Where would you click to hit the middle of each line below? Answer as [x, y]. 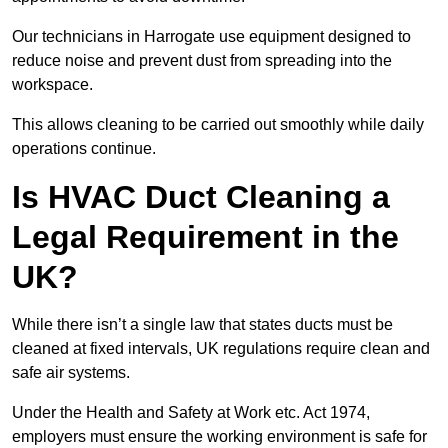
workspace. [52, 85]
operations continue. [84, 149]
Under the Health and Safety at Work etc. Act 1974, [191, 413]
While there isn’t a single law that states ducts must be [202, 325]
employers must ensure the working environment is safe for [219, 437]
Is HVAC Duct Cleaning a [201, 197]
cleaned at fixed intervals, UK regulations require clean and [221, 349]
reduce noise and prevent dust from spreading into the [202, 61]
